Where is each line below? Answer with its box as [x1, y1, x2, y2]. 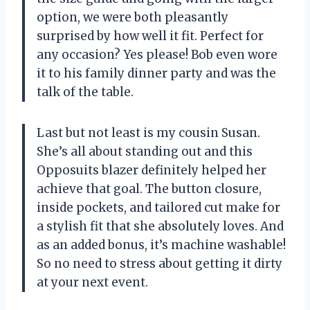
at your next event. [37, 274, 148, 290]
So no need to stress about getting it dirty [37, 255, 282, 271]
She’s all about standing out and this [37, 143, 253, 159]
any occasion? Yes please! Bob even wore [37, 46, 277, 62]
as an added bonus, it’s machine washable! [37, 237, 286, 253]
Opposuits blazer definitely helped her [37, 162, 266, 178]
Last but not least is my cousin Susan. [37, 125, 260, 140]
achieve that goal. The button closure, [37, 181, 262, 197]
